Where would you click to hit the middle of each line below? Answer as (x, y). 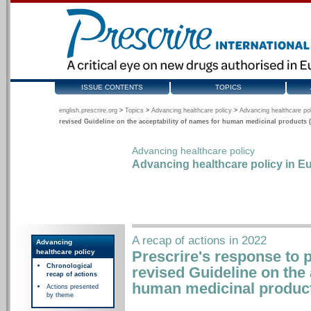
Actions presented (73, 287)
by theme (60, 295)
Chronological (69, 266)
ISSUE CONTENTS (112, 87)
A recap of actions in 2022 (199, 241)
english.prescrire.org (88, 110)
